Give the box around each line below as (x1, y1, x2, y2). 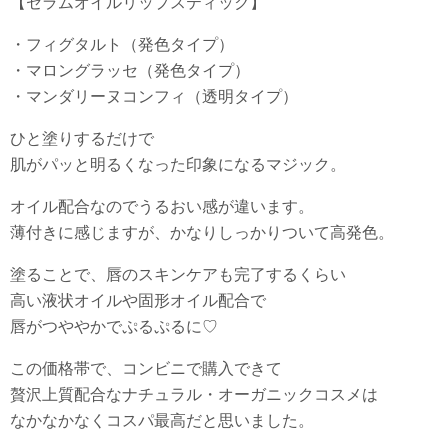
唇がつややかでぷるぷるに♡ (10, 316, 218, 336)
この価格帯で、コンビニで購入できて (10, 358, 282, 378)
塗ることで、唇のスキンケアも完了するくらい (10, 264, 346, 284)
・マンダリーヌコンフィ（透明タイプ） (10, 86, 298, 106)
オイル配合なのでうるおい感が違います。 (10, 196, 314, 216)
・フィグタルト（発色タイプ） (10, 34, 234, 54)
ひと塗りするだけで (10, 128, 154, 148)
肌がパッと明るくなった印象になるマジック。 (10, 154, 346, 174)
